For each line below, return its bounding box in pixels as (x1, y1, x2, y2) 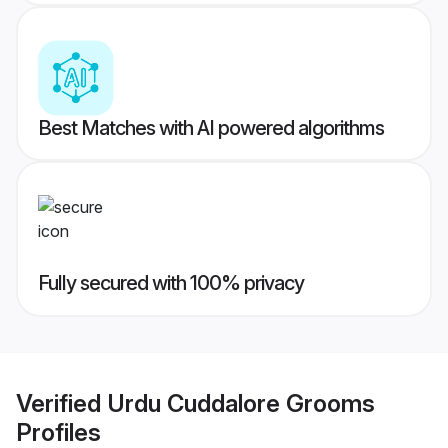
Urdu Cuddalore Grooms (107, 388, 375, 418)
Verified (16, 388, 107, 418)
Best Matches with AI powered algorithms (38, 116, 384, 141)
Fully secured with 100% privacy (38, 271, 304, 296)
